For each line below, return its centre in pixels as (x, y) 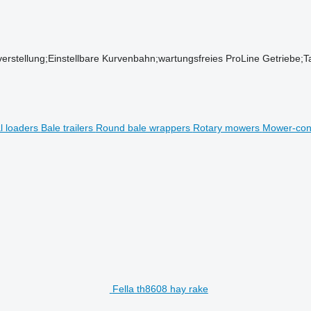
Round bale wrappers (144, 127)
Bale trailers (68, 127)
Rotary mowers (227, 127)
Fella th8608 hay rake (160, 288)
